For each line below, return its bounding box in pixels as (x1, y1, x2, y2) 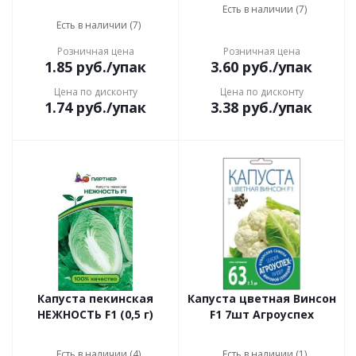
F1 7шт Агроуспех (209, 307, 314, 322)
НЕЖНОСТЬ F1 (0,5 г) (37, 307, 153, 322)
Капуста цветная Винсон (187, 291, 336, 306)
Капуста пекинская (37, 291, 153, 306)
